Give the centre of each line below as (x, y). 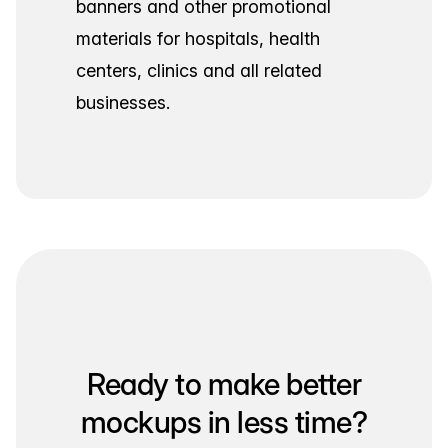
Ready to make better (224, 383)
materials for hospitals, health (198, 38)
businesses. (123, 102)
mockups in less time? (224, 421)
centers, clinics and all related (199, 70)
